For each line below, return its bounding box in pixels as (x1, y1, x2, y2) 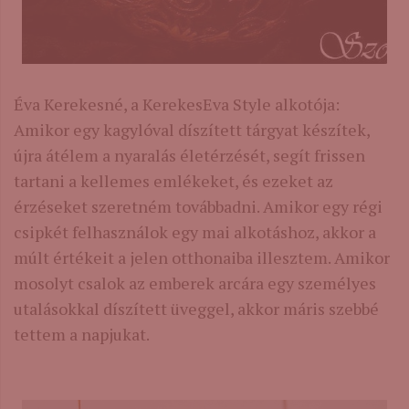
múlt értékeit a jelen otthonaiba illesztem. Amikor (14, 246, 390, 268)
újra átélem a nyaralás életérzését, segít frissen (14, 143, 365, 166)
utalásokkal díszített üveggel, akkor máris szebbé (14, 297, 379, 320)
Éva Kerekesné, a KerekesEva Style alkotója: (14, 92, 340, 115)
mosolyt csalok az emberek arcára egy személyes (14, 271, 376, 294)
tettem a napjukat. (14, 322, 150, 345)
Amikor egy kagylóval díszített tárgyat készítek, (14, 118, 370, 141)
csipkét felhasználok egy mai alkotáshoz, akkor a (14, 220, 376, 243)
